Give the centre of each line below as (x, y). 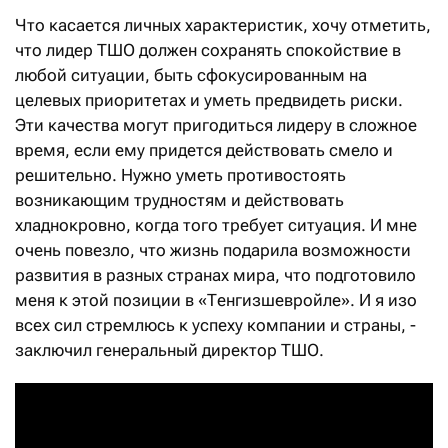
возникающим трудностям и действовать (179, 199)
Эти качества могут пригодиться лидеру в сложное (216, 124)
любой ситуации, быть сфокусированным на (191, 74)
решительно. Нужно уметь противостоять (180, 174)
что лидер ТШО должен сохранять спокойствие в (208, 49)
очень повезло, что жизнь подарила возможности (213, 249)
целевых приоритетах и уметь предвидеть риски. (209, 99)
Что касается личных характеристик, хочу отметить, (223, 24)
